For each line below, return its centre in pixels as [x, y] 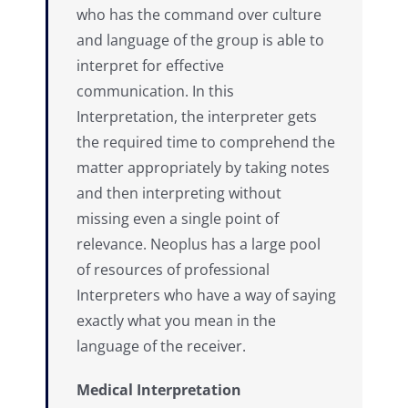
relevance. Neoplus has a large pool [199, 244]
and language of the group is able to [200, 40]
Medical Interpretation [159, 389]
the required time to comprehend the [206, 142]
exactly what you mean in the [176, 320]
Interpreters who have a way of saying [206, 295]
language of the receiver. [161, 346]
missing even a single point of [178, 218]
